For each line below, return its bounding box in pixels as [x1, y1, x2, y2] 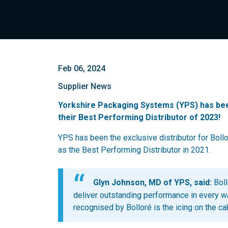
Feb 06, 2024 [58, 64, 105, 73]
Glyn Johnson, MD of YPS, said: [93, 178, 212, 187]
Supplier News [58, 81, 111, 91]
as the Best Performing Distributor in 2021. [58, 145, 211, 155]
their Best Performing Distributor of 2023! [58, 112, 220, 122]
